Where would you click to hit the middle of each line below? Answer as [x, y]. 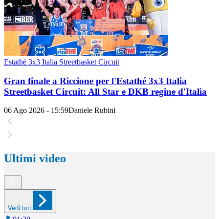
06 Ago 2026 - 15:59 [36, 110]
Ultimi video [35, 159]
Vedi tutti [20, 208]
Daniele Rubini [92, 110]
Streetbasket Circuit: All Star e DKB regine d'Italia [105, 91]
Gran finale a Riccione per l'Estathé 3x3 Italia [95, 81]
